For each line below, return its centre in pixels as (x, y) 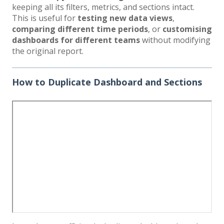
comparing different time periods (80, 29)
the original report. (48, 51)
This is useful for (45, 18)
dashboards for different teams (76, 40)
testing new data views (125, 18)
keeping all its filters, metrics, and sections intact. (103, 7)
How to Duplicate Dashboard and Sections (107, 82)
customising (187, 29)
